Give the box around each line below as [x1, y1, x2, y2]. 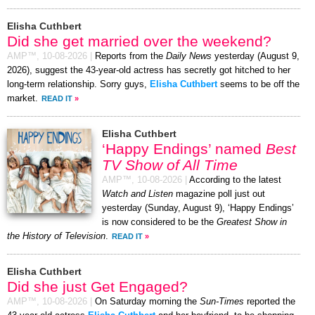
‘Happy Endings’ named [102, 140, 266, 157]
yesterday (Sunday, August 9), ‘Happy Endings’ [102, 202, 294, 213]
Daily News [166, 51, 212, 61]
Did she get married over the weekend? [7, 32, 271, 49]
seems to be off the [217, 79, 300, 89]
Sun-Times [200, 296, 244, 307]
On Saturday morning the [95, 296, 200, 307]
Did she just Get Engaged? [7, 278, 188, 295]
